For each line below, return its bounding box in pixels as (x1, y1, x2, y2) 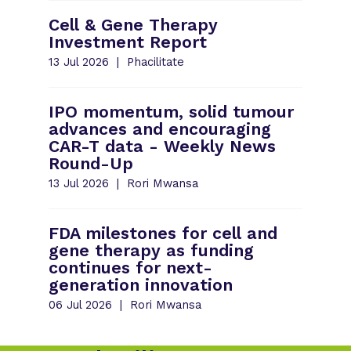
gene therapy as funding (49, 240, 255, 260)
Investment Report (49, 31, 208, 52)
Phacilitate (123, 54, 185, 69)
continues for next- (49, 257, 213, 277)
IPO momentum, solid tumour (49, 101, 295, 121)
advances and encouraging (49, 118, 272, 139)
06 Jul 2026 (49, 297, 113, 312)
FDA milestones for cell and (49, 223, 278, 243)
